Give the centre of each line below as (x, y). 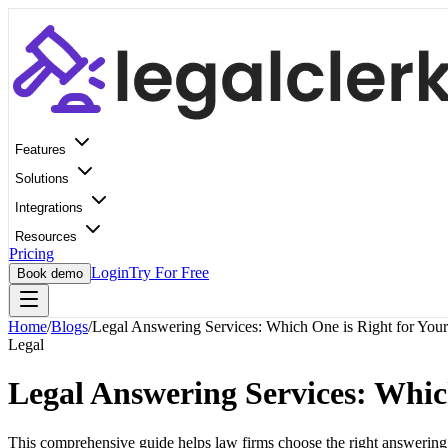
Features (42, 149)
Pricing (31, 253)
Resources (48, 236)
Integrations (51, 207)
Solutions (44, 178)
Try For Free (169, 272)
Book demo (50, 273)
